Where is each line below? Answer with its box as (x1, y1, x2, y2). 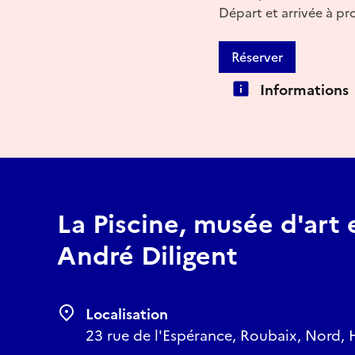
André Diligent (57, 236, 238, 275)
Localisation (86, 303, 168, 325)
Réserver (231, 47, 283, 67)
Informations (260, 78, 349, 101)
